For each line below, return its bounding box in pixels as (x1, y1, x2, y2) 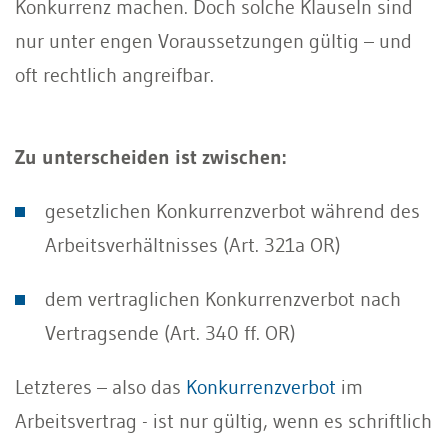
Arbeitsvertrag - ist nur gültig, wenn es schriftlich (15, 408, 432, 433)
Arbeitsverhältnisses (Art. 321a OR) (45, 232, 341, 257)
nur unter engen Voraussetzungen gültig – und (15, 28, 412, 53)
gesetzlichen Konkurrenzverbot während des (45, 198, 420, 223)
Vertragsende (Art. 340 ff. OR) (45, 320, 296, 345)
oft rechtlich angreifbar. (15, 62, 214, 87)
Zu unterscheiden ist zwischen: (15, 144, 286, 169)
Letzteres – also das (15, 374, 186, 399)
